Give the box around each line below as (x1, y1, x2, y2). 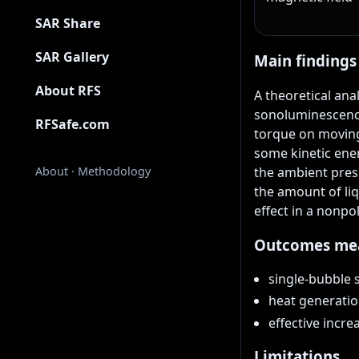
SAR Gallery (35, 48, 109, 66)
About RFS (35, 82, 101, 99)
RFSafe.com (35, 115, 110, 133)
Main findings (254, 50, 357, 71)
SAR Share (35, 14, 100, 32)
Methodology (78, 163, 151, 179)
